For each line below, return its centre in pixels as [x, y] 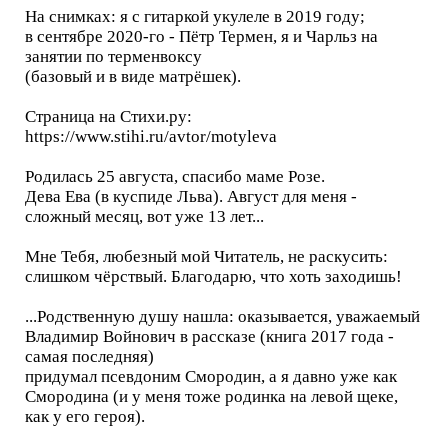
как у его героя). [85, 416]
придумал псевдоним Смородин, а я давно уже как [211, 376]
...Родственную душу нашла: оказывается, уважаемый [222, 316]
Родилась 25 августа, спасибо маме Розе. [175, 176]
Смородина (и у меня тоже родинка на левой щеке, [211, 396]
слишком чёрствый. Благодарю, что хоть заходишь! [213, 276]
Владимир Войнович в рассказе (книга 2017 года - [209, 336]
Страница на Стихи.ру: [108, 116]
